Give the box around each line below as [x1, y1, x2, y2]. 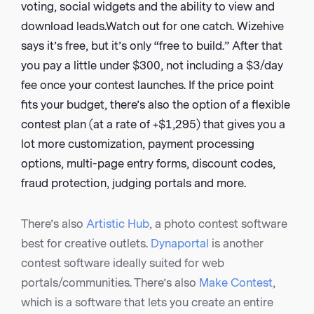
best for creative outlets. [21, 237, 151, 251]
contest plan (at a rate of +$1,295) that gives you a [21, 118, 285, 132]
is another [209, 237, 264, 251]
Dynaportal [151, 237, 209, 251]
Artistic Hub [86, 217, 149, 231]
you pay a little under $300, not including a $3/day [21, 59, 283, 73]
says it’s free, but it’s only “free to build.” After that [21, 39, 282, 53]
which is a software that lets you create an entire [21, 296, 273, 310]
